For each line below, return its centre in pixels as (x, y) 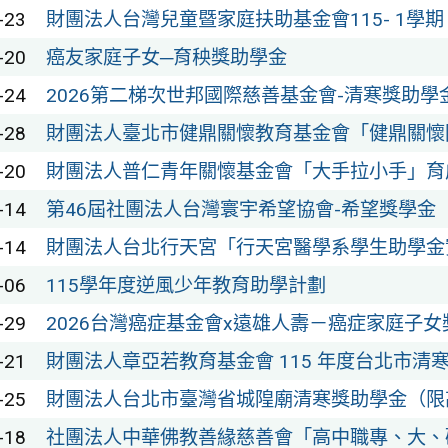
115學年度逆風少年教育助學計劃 (185, 286)
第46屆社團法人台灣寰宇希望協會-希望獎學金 (240, 210)
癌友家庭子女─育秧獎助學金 (166, 58)
